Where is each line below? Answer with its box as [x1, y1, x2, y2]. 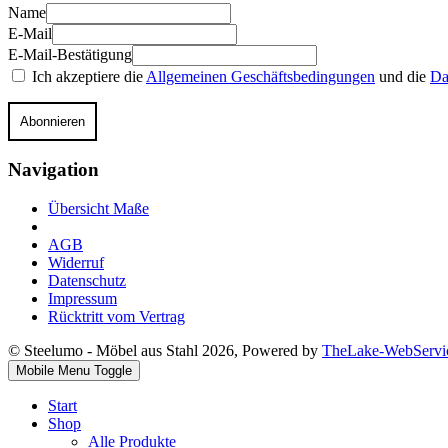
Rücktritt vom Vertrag [48, 308, 185, 326]
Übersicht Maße [48, 200, 149, 218]
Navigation [8, 159, 99, 181]
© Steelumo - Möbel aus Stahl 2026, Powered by [8, 342, 322, 360]
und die [375, 67, 430, 85]
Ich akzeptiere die [28, 67, 146, 85]
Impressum [48, 290, 117, 308]
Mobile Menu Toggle [16, 363, 132, 379]
